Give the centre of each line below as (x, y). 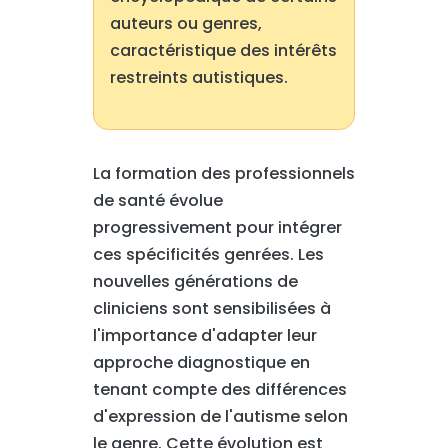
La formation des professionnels (223, 173)
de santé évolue (157, 200)
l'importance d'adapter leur (204, 335)
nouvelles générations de (195, 281)
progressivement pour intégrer (217, 227)
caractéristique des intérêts (223, 50)
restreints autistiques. (198, 77)
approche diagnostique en (201, 362)
